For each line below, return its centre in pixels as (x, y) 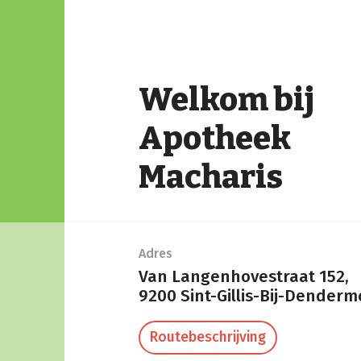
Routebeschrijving (208, 337)
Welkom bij (226, 100)
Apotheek (215, 139)
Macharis (211, 177)
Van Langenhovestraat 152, (246, 276)
